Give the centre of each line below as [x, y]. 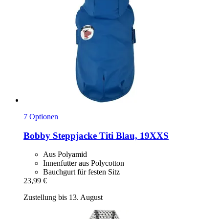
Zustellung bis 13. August [63, 197]
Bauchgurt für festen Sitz [81, 172]
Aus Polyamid [65, 154]
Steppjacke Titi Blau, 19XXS [109, 135]
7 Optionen [41, 116]
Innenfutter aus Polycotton [84, 163]
